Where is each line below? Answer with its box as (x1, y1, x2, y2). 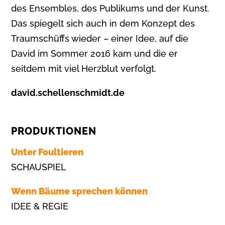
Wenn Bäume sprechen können (11, 185, 148, 196)
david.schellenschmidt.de (11, 87, 125, 98)
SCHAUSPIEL (11, 161, 67, 172)
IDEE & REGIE (11, 200, 69, 211)
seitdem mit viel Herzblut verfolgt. (11, 63, 157, 74)
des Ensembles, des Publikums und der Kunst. (11, 3, 210, 14)
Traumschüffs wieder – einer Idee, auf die (11, 33, 189, 44)
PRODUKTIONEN (11, 125, 97, 137)
